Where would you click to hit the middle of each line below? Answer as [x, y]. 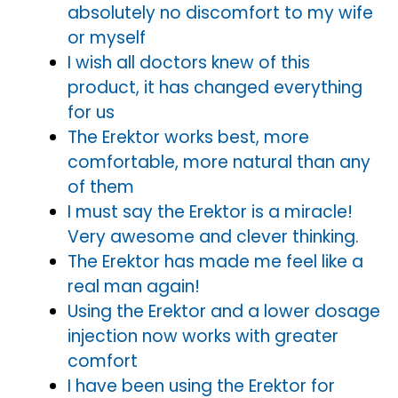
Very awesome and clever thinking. [213, 236]
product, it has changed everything [215, 87]
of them [101, 187]
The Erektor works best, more [188, 137]
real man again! [134, 286]
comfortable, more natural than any [219, 162]
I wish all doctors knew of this [189, 62]
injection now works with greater [203, 336]
